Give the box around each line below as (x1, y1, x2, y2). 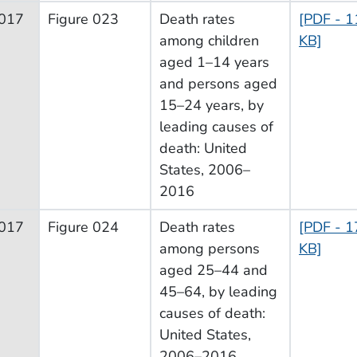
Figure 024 (48, 217, 119, 237)
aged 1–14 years (159, 52, 269, 72)
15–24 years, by (159, 95, 264, 115)
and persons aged (159, 73, 277, 93)
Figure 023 (48, 9, 119, 29)
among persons (159, 238, 260, 258)
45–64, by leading (159, 281, 277, 301)
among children (159, 30, 259, 50)
